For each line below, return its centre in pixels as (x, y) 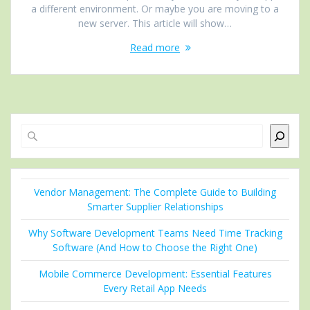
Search (170, 130)
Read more (155, 48)
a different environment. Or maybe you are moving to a (155, 9)
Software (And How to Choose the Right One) (155, 248)
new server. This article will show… (155, 24)
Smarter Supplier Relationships (155, 207)
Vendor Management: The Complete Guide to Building (155, 192)
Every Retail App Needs (155, 289)
